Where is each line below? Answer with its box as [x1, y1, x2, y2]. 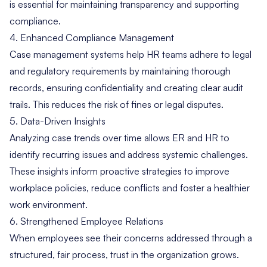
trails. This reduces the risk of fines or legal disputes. [10, 98, 223, 111]
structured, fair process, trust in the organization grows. [10, 249, 239, 261]
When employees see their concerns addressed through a [10, 232, 252, 244]
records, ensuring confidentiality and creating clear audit [10, 82, 243, 94]
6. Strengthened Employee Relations [10, 215, 163, 228]
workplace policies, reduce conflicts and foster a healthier [10, 182, 250, 194]
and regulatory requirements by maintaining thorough [10, 65, 231, 77]
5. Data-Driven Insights [10, 115, 105, 128]
